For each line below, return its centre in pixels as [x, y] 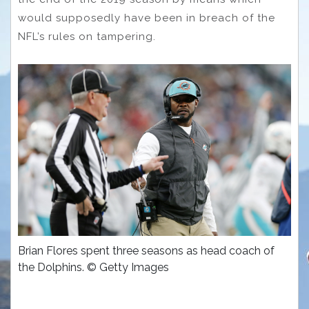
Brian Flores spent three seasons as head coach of [146, 250]
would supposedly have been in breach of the [147, 18]
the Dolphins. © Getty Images [93, 267]
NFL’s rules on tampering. [87, 37]
